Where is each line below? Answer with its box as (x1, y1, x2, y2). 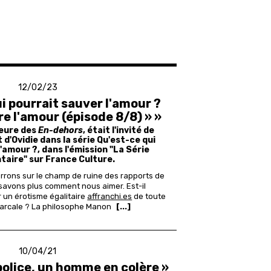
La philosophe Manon (31, 202, 111, 212)
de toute (132, 192, 166, 201)
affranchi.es (87, 192, 132, 201)
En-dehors (38, 125, 83, 136)
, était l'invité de (83, 125, 155, 136)
